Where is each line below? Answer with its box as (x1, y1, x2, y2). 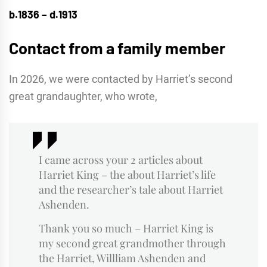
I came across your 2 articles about (39, 152, 203, 167)
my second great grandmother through (39, 235, 226, 250)
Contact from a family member (9, 38, 225, 57)
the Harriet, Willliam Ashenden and (39, 250, 206, 265)
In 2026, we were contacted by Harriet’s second (9, 72, 232, 85)
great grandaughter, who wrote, (9, 89, 157, 103)
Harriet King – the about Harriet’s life (39, 167, 216, 182)
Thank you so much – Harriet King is (39, 221, 213, 235)
